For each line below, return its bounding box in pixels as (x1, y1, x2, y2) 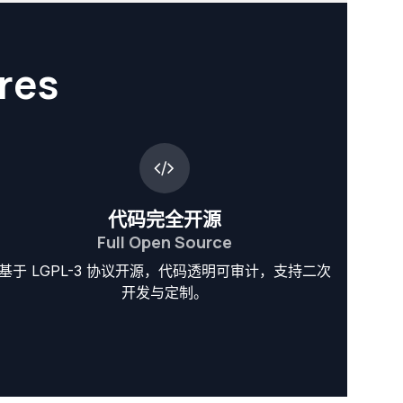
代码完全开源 (107, 205, 221, 231)
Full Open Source (96, 229, 232, 254)
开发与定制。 (121, 282, 208, 301)
